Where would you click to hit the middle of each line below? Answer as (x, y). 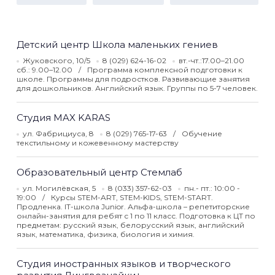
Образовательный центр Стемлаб (99, 172)
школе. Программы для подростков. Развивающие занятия (133, 79)
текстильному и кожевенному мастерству (98, 143)
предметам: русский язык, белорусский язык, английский (130, 225)
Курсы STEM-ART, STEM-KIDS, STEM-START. (132, 197)
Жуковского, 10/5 (56, 60)
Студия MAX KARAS (64, 118)
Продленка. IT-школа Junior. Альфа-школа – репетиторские (133, 207)
